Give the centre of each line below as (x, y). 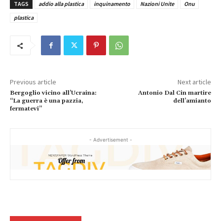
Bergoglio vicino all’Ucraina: (53, 93)
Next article (194, 82)
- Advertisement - (110, 140)
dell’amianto (192, 101)
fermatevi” (26, 109)
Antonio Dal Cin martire (174, 93)
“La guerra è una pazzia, (47, 101)
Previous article (33, 82)
